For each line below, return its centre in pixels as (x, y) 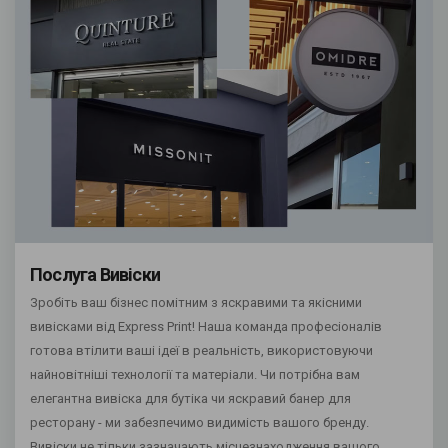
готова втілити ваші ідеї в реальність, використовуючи (201, 351)
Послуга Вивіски (95, 275)
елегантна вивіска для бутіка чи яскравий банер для (190, 399)
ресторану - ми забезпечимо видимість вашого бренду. (199, 423)
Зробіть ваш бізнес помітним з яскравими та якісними (196, 303)
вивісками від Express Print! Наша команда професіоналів (206, 327)
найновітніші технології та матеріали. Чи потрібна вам (195, 375)
